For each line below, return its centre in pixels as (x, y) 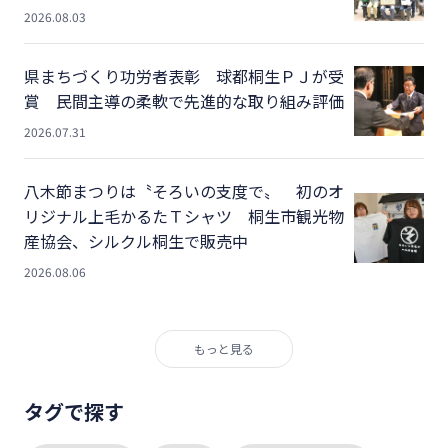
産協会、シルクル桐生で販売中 (136, 240)
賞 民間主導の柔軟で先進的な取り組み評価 (184, 100)
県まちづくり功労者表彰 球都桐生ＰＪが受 (184, 75)
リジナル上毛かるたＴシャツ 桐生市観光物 (184, 215)
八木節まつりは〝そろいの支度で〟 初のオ (184, 190)
